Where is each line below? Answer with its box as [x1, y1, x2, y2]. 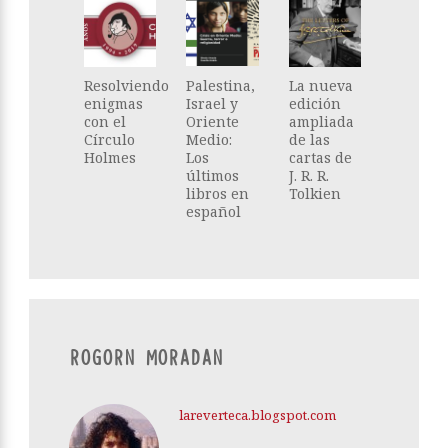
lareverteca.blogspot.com [179, 405, 336, 424]
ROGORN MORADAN [69, 344, 223, 372]
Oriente [186, 111, 240, 131]
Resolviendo [84, 75, 169, 95]
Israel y [186, 93, 239, 113]
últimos [186, 165, 240, 185]
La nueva [288, 75, 353, 95]
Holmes [84, 147, 136, 167]
